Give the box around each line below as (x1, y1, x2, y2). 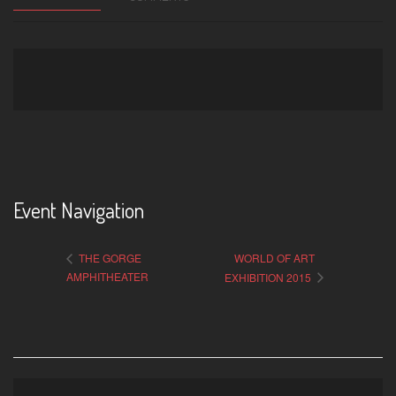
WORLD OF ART (234, 249, 316, 265)
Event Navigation (13, 196, 144, 225)
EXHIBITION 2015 (225, 269, 315, 285)
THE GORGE (76, 249, 141, 265)
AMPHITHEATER (66, 268, 148, 284)
